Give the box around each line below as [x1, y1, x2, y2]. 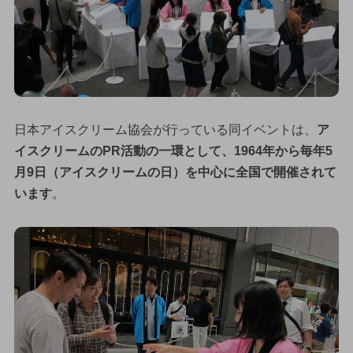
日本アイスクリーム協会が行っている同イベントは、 [13, 123, 317, 137]
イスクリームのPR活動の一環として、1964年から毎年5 [13, 144, 333, 158]
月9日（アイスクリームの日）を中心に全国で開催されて [13, 165, 336, 180]
